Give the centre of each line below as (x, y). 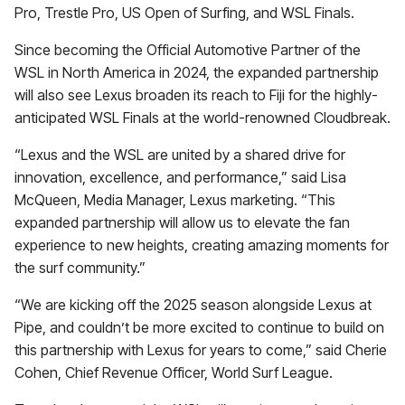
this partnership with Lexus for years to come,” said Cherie (201, 350)
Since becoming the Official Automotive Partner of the (188, 50)
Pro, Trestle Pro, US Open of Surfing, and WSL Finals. (184, 13)
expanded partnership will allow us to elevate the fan (182, 222)
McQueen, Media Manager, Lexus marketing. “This (175, 200)
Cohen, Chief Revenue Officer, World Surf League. (174, 372)
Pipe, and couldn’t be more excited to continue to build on (199, 327)
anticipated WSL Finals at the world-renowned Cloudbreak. (202, 118)
